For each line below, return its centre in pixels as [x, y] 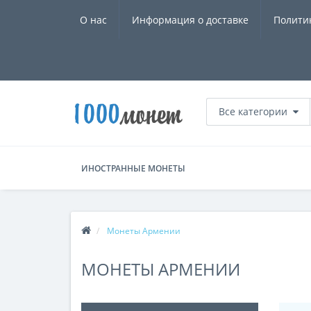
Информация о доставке [190, 20]
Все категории [253, 111]
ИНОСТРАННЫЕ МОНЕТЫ [133, 168]
